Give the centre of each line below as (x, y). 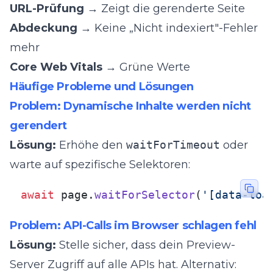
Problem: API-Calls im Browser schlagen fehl (133, 225)
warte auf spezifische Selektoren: (100, 165)
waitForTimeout (173, 145)
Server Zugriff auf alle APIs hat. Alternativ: (123, 264)
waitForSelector (145, 195)
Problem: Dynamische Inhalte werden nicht (130, 106)
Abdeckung (44, 28)
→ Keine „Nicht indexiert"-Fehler (168, 28)
